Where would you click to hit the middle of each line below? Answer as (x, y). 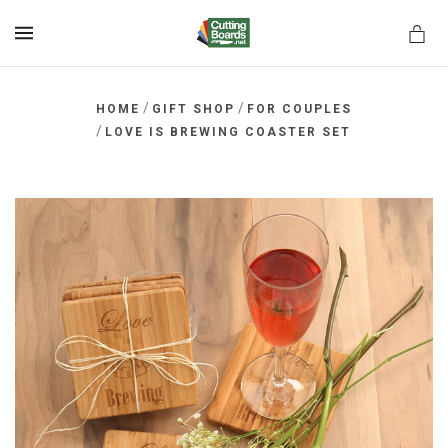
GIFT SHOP (193, 109)
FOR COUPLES (300, 109)
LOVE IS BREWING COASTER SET (228, 132)
